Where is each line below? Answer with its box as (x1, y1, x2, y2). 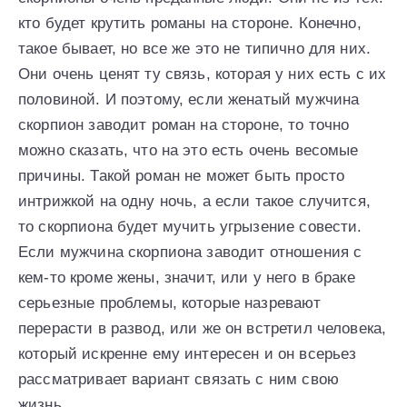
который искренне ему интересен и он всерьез (18, 344, 357, 362)
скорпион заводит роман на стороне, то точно (18, 115, 350, 134)
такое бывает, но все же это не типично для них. (18, 39, 372, 57)
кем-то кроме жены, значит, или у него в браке (18, 268, 355, 286)
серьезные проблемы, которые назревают (18, 293, 322, 312)
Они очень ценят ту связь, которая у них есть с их (18, 65, 387, 83)
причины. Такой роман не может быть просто (18, 166, 345, 184)
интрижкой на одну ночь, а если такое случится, (18, 192, 371, 210)
